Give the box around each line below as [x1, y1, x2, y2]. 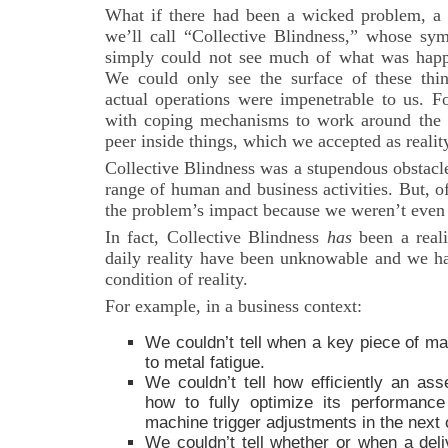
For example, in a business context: [105, 296, 362, 316]
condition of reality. [105, 269, 248, 289]
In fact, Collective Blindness [105, 227, 327, 247]
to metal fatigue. [145, 353, 265, 372]
